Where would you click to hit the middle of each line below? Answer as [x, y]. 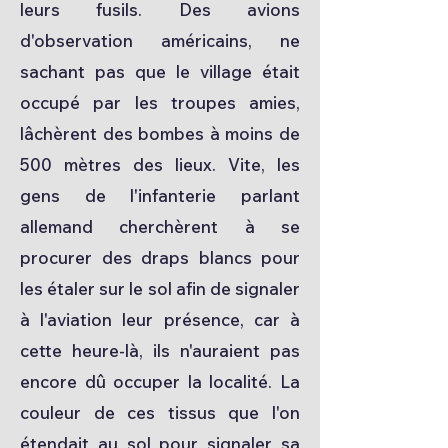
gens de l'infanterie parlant [160, 195]
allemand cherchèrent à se [160, 226]
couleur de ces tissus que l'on [160, 412]
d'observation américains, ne [160, 40]
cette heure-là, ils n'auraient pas [160, 350]
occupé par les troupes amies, [160, 102]
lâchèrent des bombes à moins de [160, 133]
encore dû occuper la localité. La [160, 381]
